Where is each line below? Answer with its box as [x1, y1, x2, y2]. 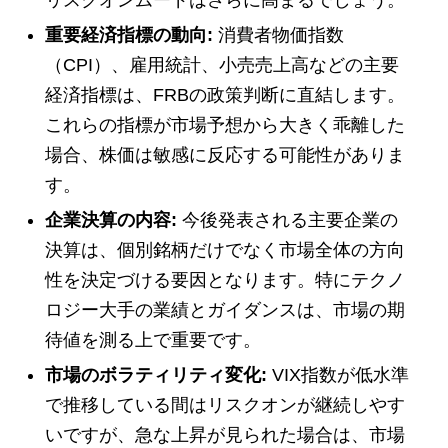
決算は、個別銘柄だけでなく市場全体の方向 [45, 240, 405, 261]
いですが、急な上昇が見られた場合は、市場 [45, 425, 405, 446]
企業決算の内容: [45, 210, 177, 231]
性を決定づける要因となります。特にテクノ [45, 270, 405, 291]
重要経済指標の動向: [45, 25, 213, 46]
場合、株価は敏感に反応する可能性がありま [45, 145, 405, 166]
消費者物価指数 [213, 25, 344, 46]
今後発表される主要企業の [177, 210, 398, 231]
